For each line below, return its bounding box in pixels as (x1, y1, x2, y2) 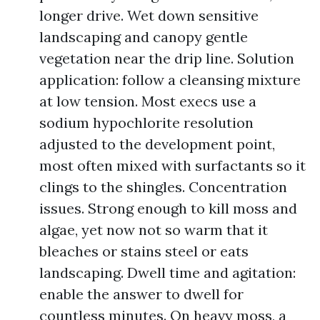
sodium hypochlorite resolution (39, 114, 254, 131)
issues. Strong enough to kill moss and (39, 199, 297, 217)
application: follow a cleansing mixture (39, 71, 301, 89)
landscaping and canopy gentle (39, 28, 248, 46)
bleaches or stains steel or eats (39, 242, 249, 260)
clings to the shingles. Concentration (39, 178, 287, 196)
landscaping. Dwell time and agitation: (39, 264, 296, 281)
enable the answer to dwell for (39, 285, 244, 303)
